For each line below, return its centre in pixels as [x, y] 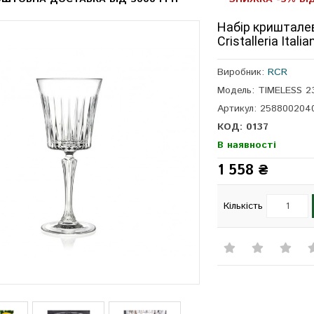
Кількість [244, 206]
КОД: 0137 [243, 127]
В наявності [247, 145]
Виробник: [243, 73]
